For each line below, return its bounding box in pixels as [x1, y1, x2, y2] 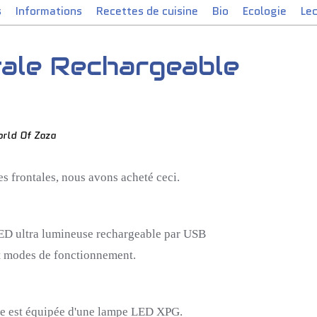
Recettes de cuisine [96, 3, 198, 19]
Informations [16, 3, 82, 19]
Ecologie [243, 3, 287, 19]
